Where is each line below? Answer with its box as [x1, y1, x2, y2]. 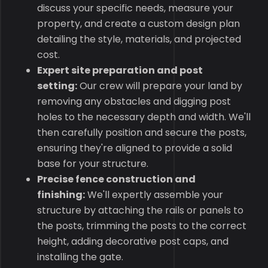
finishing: [37, 188, 86, 202]
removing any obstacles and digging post [37, 95, 232, 108]
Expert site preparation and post [37, 63, 203, 77]
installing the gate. [37, 250, 124, 264]
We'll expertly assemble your [85, 188, 224, 202]
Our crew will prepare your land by [77, 79, 243, 93]
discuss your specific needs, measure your [37, 1, 234, 15]
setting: [37, 79, 78, 93]
